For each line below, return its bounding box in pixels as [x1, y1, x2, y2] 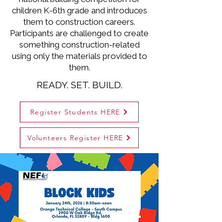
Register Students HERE [30, 108, 120, 116]
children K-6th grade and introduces [11, 5, 147, 15]
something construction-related [19, 40, 140, 50]
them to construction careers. [23, 17, 135, 27]
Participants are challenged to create [10, 28, 149, 38]
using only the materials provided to [11, 51, 147, 61]
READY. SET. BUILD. [36, 79, 122, 90]
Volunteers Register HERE [27, 133, 123, 142]
